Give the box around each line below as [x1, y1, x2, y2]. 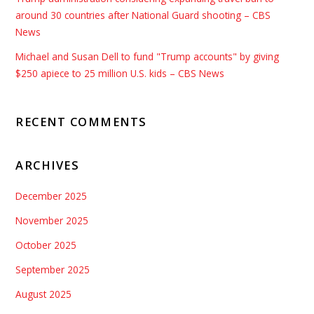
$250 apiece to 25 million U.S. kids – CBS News [15, 66, 225, 80]
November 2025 [15, 214, 89, 228]
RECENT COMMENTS [15, 114, 147, 130]
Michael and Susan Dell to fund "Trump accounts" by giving [15, 49, 280, 63]
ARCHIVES [15, 157, 80, 174]
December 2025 [15, 189, 88, 203]
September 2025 [15, 262, 90, 276]
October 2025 [15, 238, 77, 252]
